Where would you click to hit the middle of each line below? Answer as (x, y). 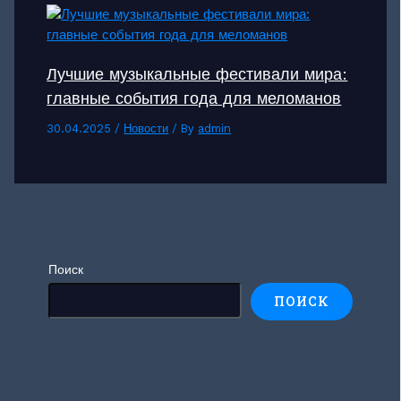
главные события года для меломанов (194, 98)
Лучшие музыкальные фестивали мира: (197, 73)
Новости (146, 128)
